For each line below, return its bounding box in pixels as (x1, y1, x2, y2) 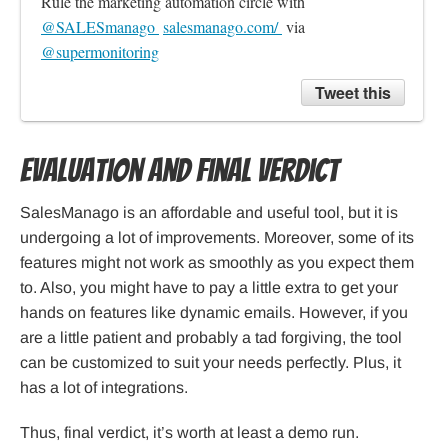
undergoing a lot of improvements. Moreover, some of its (20, 229, 414, 247)
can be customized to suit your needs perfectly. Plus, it (20, 354, 401, 372)
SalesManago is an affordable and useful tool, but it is (20, 204, 398, 222)
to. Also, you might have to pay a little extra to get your (20, 279, 398, 297)
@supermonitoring (41, 41, 159, 63)
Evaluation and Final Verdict (20, 154, 339, 189)
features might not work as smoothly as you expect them (20, 254, 414, 272)
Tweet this (314, 81, 391, 105)
